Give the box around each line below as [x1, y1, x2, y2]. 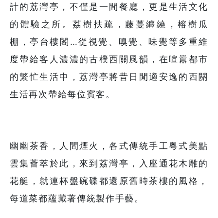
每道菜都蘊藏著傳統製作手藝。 [10, 193, 144, 204]
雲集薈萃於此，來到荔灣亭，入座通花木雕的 [10, 158, 208, 169]
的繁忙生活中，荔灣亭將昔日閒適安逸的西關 [10, 72, 208, 82]
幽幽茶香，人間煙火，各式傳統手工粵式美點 [10, 141, 208, 151]
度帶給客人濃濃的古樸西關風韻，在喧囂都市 [10, 54, 208, 65]
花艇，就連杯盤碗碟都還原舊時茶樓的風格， [10, 176, 208, 186]
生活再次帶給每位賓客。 [10, 89, 115, 100]
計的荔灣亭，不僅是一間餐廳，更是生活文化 [10, 1, 208, 12]
